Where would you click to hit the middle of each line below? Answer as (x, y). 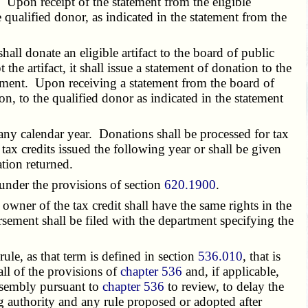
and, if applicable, (231, 271)
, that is (262, 256)
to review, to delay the (224, 286)
